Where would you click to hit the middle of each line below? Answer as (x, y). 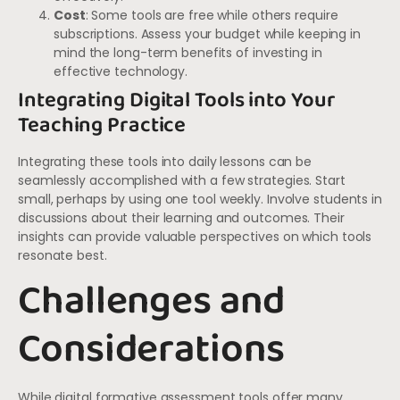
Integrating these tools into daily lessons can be (165, 161)
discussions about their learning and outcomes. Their (181, 217)
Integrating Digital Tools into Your (177, 100)
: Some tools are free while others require (212, 15)
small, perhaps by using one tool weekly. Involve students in (200, 199)
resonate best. (62, 255)
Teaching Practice (102, 125)
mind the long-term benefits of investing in (188, 52)
